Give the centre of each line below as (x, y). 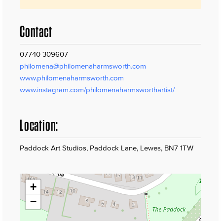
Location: (39, 125)
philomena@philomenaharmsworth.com (83, 66)
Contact (36, 31)
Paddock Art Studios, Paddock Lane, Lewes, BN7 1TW (107, 147)
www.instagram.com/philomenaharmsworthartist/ (97, 89)
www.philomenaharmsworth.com (72, 77)
